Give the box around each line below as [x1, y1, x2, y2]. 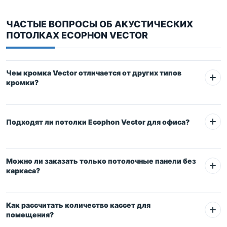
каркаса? [6, 166, 40, 175]
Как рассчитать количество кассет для [6, 201, 150, 209]
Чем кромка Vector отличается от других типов [6, 68, 181, 77]
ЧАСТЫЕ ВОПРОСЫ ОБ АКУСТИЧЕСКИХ [6, 19, 193, 29]
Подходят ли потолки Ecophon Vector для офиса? [6, 117, 190, 126]
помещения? [6, 210, 54, 219]
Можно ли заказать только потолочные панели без [6, 157, 196, 165]
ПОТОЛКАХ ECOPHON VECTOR [6, 30, 148, 41]
